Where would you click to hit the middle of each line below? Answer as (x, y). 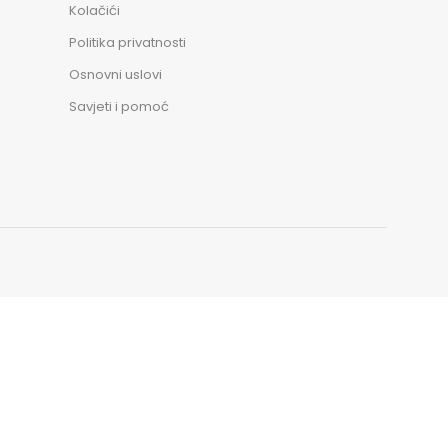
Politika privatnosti (128, 42)
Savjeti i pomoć (119, 106)
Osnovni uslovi (116, 74)
